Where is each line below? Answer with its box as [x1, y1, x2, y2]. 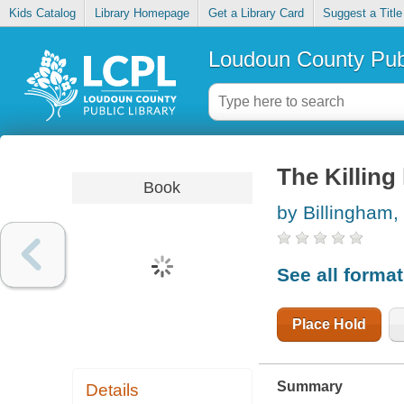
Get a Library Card [207, 6, 304, 21]
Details [86, 381, 140, 400]
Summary [276, 378, 343, 394]
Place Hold [291, 316, 366, 332]
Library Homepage [94, 6, 189, 21]
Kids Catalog [8, 6, 76, 21]
